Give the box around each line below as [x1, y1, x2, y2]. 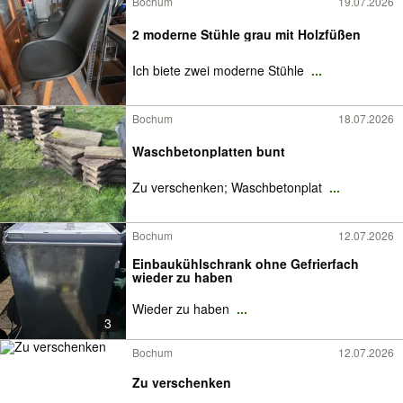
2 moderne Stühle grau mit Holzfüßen [132, 24, 361, 43]
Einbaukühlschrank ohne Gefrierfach [132, 254, 359, 273]
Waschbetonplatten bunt [132, 141, 285, 160]
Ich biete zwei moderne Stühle [132, 60, 308, 79]
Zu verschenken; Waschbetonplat [132, 177, 326, 196]
